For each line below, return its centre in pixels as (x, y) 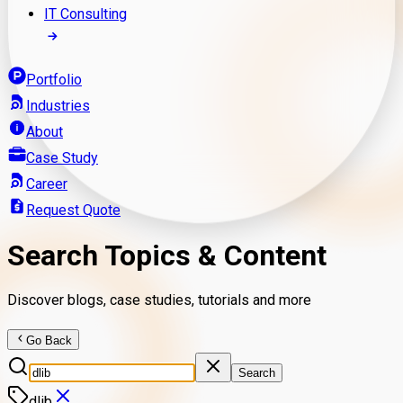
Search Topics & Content (167, 256)
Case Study (62, 157)
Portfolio (54, 79)
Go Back (49, 340)
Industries (58, 105)
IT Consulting (85, 13)
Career (47, 184)
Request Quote (73, 210)
